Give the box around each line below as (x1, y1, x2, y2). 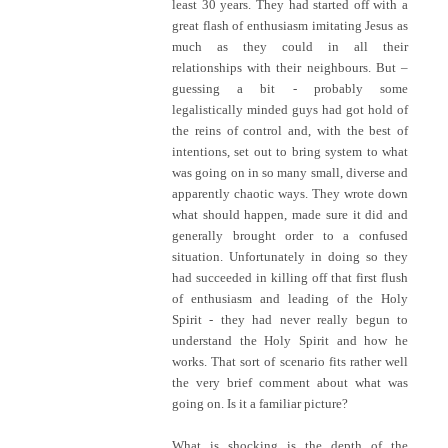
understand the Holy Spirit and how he (172, 332, 408, 348)
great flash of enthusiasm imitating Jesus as (172, 17, 408, 33)
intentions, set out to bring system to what (172, 143, 408, 159)
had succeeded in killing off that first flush (172, 269, 408, 285)
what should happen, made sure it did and (172, 206, 408, 222)
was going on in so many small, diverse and (172, 164, 408, 180)
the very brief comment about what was (172, 374, 408, 390)
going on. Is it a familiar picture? (172, 395, 348, 411)
